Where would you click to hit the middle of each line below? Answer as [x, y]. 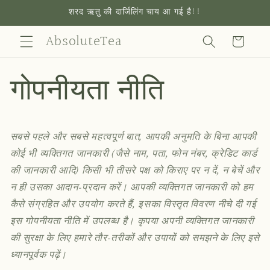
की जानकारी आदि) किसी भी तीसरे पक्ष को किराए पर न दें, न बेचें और [135, 171]
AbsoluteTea [84, 42]
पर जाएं [34, 20]
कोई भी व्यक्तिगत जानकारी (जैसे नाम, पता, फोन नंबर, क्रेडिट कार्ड [133, 155]
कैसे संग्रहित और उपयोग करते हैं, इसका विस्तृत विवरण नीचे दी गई [133, 205]
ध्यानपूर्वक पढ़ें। [39, 256]
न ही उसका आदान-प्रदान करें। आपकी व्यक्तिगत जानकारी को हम [132, 188]
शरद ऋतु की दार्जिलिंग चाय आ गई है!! [135, 12]
